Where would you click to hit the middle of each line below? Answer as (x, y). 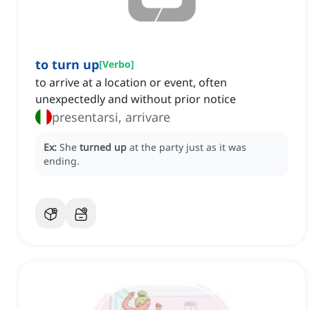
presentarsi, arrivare (111, 117)
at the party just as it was (188, 147)
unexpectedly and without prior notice (136, 99)
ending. (62, 161)
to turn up (67, 65)
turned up (103, 147)
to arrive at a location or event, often (131, 83)
